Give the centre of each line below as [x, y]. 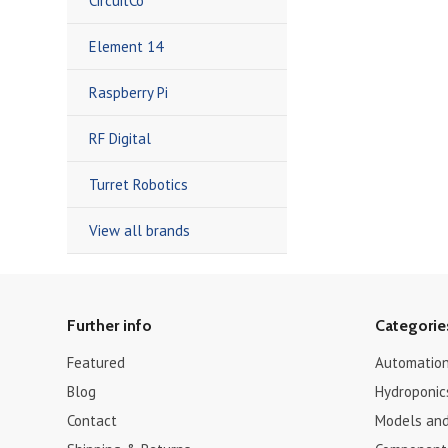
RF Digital [120, 138]
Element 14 [126, 46]
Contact [92, 420]
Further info [110, 325]
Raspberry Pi [129, 92]
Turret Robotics [139, 184]
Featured [96, 362]
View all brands [140, 230]
